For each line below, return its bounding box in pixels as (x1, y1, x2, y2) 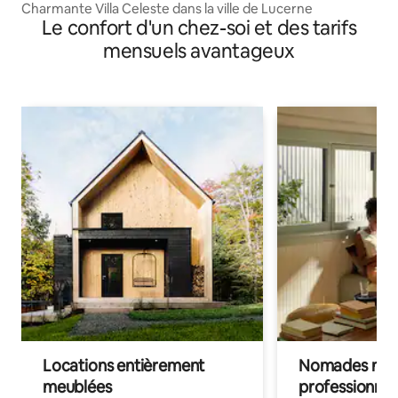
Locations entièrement (43, 355, 205, 377)
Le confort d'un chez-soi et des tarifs (41, 15, 357, 42)
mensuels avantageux (103, 38, 295, 65)
